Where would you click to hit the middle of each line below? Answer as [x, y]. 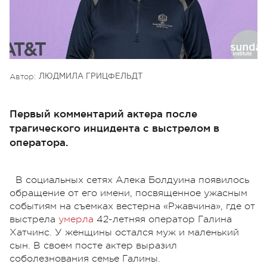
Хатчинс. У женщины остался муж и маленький [124, 232]
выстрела [34, 219]
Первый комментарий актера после [103, 113]
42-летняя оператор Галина [163, 219]
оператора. [39, 142]
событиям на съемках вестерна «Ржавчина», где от [132, 206]
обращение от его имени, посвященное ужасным [128, 193]
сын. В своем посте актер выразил [93, 245]
